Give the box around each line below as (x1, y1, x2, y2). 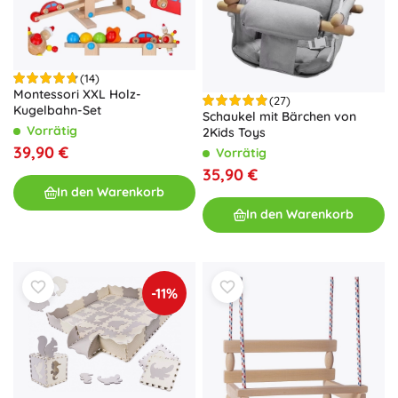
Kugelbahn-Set (13, 101, 101, 118)
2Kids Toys (203, 123, 266, 140)
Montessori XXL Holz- (13, 85, 141, 102)
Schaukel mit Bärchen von (203, 107, 356, 124)
